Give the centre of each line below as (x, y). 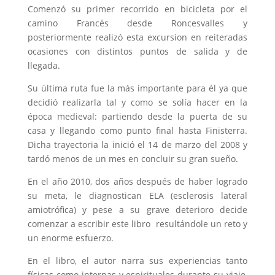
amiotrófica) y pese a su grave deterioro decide (137, 209)
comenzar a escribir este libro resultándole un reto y (137, 223)
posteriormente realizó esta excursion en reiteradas (137, 37)
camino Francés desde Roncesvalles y (137, 23)
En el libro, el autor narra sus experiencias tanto (137, 260)
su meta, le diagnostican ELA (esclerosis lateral (137, 195)
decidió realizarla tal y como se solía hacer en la (137, 102)
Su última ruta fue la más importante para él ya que (137, 88)
